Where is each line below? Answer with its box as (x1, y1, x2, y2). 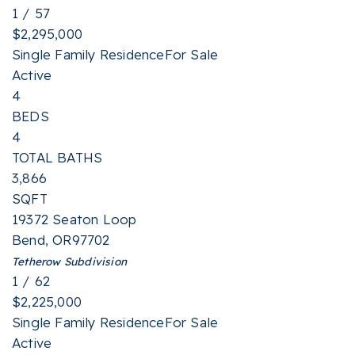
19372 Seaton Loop (12, 211, 137, 227)
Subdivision (60, 254, 128, 268)
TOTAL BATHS (12, 149, 103, 166)
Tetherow (12, 254, 61, 268)
